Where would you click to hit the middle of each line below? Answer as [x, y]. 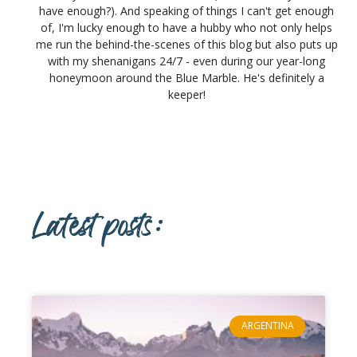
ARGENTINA [267, 326]
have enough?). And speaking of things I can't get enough [186, 11]
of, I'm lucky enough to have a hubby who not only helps [186, 28]
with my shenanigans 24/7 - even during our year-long [186, 61]
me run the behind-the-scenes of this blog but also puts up [186, 45]
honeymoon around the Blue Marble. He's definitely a [186, 78]
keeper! [186, 95]
